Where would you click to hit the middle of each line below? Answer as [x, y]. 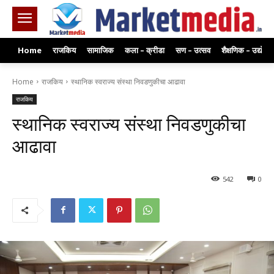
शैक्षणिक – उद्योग [246, 50]
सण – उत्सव [193, 50]
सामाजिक [100, 50]
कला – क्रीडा [145, 50]
